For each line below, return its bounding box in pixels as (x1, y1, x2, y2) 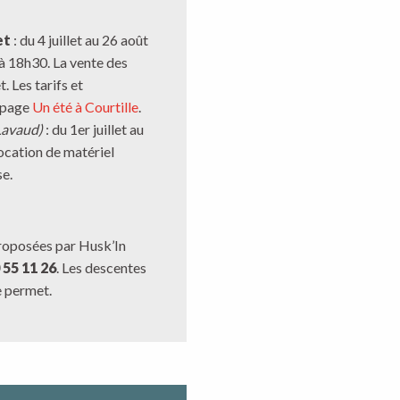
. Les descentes (56, 259, 146, 276)
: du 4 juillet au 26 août (11, 31, 148, 48)
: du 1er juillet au (43, 121, 144, 137)
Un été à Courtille (32, 98, 138, 115)
